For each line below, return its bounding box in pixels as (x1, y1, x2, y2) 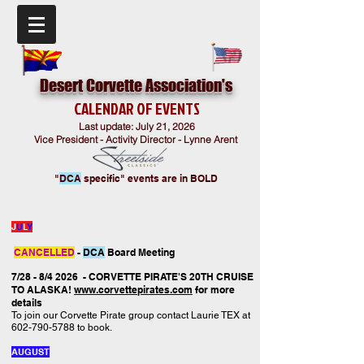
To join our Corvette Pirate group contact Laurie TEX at (11, 310, 250, 321)
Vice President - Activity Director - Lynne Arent (34, 133, 237, 145)
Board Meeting (105, 246, 177, 258)
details (11, 297, 42, 309)
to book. (75, 322, 115, 333)
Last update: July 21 (76, 120, 167, 132)
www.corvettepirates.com (74, 284, 193, 296)
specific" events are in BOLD (80, 172, 218, 184)
